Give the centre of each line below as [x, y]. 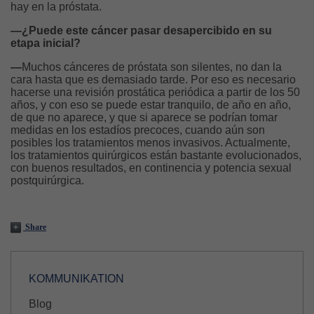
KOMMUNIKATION [76, 279]
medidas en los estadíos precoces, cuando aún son [138, 130]
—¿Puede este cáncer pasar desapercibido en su [141, 31]
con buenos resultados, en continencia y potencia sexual [151, 168]
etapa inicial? [47, 43]
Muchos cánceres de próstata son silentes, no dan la [152, 67]
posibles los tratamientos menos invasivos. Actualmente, [150, 143]
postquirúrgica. [47, 181]
